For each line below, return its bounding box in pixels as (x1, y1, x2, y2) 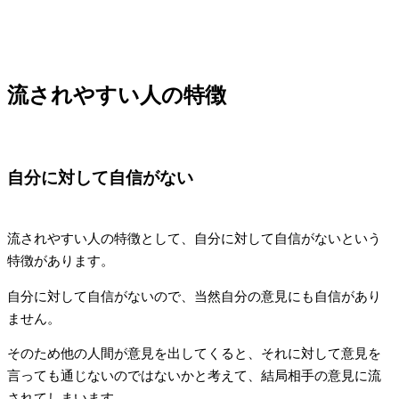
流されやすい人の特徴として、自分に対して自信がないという (7, 232, 381, 247)
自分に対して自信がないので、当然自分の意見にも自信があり (7, 289, 381, 304)
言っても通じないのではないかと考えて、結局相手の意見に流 (7, 369, 381, 384)
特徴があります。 (7, 254, 114, 269)
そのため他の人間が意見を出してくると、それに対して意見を (7, 346, 381, 362)
